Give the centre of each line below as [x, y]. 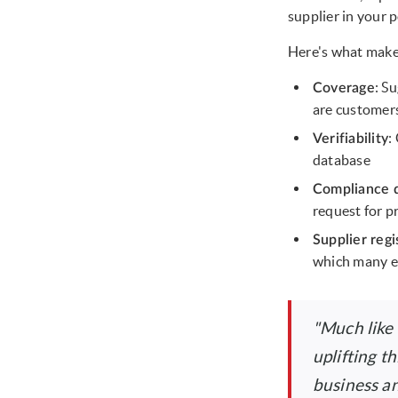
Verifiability [351, 139]
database [342, 160]
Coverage [344, 88]
